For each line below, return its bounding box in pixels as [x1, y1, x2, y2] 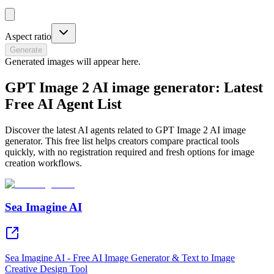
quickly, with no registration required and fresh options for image [5, 146, 254, 157]
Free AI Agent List [5, 95, 122, 112]
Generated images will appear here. [5, 56, 141, 67]
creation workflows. [5, 157, 82, 168]
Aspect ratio [5, 31, 51, 42]
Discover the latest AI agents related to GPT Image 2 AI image [5, 124, 246, 135]
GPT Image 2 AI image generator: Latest [5, 79, 263, 95]
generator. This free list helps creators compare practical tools [5, 135, 239, 146]
